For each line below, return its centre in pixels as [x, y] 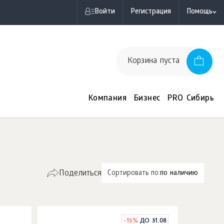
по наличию [179, 174]
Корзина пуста [153, 61]
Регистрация [151, 12]
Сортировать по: [134, 174]
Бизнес [147, 99]
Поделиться [80, 174]
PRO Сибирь [191, 99]
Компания [107, 99]
